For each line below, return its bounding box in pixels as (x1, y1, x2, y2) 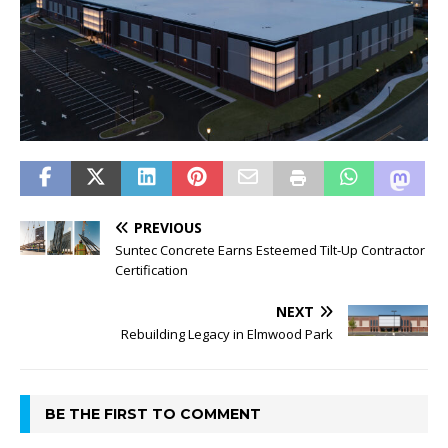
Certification (115, 260, 188, 279)
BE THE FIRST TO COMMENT (45, 404, 261, 423)
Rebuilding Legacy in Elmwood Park (121, 324, 333, 343)
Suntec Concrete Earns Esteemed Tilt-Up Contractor (115, 240, 425, 259)
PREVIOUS (134, 217, 202, 237)
